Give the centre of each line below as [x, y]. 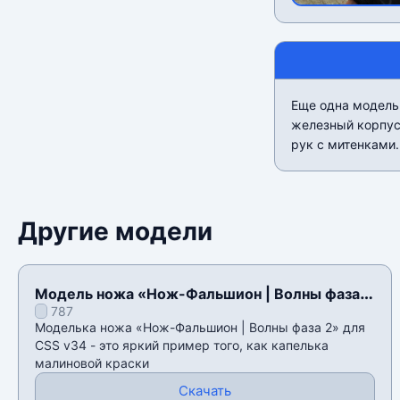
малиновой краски [92, 363]
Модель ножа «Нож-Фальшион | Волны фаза [197, 294]
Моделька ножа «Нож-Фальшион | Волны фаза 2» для [200, 328]
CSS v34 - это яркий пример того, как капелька [182, 346]
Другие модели [115, 232]
